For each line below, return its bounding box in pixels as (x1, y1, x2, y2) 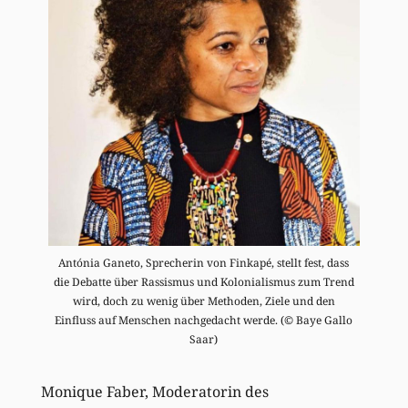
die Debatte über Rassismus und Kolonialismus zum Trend (53, 274, 354, 291)
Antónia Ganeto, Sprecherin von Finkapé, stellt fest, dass (58, 255, 350, 271)
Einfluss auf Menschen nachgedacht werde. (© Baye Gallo (55, 312, 353, 329)
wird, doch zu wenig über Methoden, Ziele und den (72, 293, 335, 310)
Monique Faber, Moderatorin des (40, 382, 269, 403)
